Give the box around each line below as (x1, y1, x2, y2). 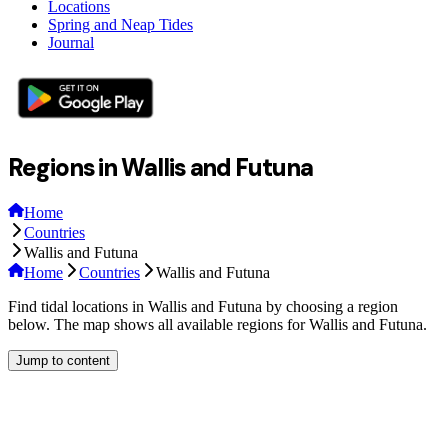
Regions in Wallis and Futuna (8, 151, 313, 183)
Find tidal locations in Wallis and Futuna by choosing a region (8, 298, 398, 316)
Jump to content (16, 353, 110, 369)
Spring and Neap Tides (48, 15, 193, 33)
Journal (48, 33, 94, 51)
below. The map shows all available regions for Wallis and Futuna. (8, 316, 427, 334)
